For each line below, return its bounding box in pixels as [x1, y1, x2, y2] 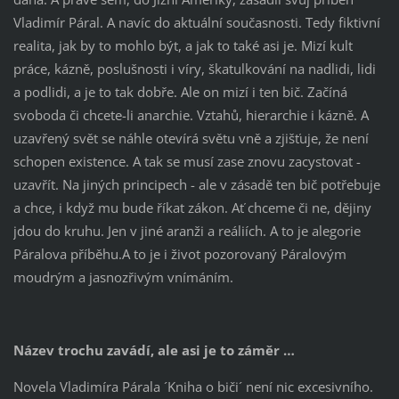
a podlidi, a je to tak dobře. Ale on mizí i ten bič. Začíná [12, 82, 347, 101]
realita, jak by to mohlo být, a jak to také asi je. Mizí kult [12, 36, 353, 54]
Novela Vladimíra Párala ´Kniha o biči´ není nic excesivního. [12, 377, 373, 395]
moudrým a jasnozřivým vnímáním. [12, 267, 233, 286]
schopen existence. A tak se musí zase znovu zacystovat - [12, 151, 361, 170]
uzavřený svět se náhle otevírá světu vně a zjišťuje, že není [12, 128, 369, 147]
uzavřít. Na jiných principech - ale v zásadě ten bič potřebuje [12, 175, 380, 193]
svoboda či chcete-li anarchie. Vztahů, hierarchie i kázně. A [12, 105, 369, 124]
